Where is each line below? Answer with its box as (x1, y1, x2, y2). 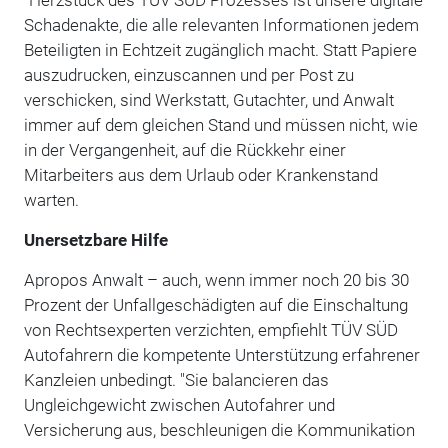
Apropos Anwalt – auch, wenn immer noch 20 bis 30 (23, 269, 409, 290)
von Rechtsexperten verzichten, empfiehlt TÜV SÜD (23, 319, 398, 340)
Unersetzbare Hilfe (23, 229, 168, 250)
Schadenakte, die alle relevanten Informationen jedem (23, 14, 419, 35)
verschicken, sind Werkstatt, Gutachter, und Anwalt (23, 89, 394, 110)
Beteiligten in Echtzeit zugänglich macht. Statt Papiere (23, 39, 417, 60)
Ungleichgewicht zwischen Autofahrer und (23, 394, 335, 415)
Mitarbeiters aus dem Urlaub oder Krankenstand (23, 164, 378, 185)
